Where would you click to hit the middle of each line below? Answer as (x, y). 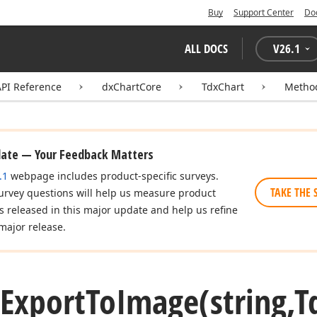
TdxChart (223, 87)
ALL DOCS (206, 48)
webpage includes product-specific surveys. (113, 176)
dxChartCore (132, 87)
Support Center (264, 12)
